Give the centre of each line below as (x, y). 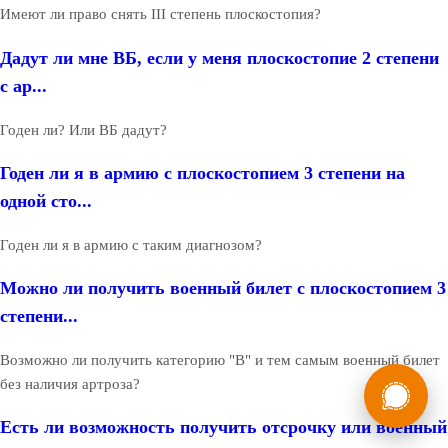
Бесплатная (100, 409)
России (90, 371)
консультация (100, 427)
